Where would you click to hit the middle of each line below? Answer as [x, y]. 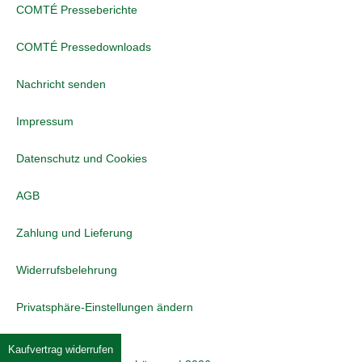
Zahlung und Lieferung [74, 233]
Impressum [45, 122]
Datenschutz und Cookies [82, 159]
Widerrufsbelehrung [67, 270]
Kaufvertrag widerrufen [61, 350]
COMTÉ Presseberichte [77, 10]
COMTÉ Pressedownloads [84, 47]
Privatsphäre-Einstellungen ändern [105, 307]
